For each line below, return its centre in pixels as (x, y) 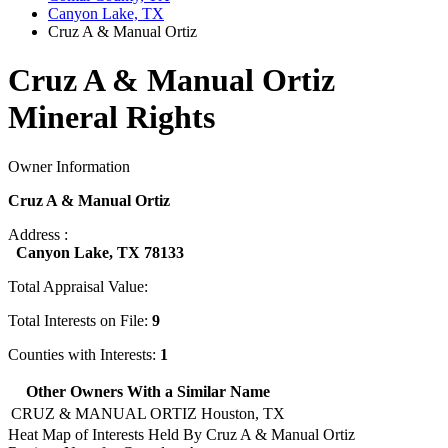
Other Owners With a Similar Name (148, 391)
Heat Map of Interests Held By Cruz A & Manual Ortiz (181, 434)
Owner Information (69, 166)
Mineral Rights (111, 117)
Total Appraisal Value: (78, 286)
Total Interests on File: (80, 320)
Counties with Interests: (84, 354)
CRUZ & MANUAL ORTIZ (104, 413)
